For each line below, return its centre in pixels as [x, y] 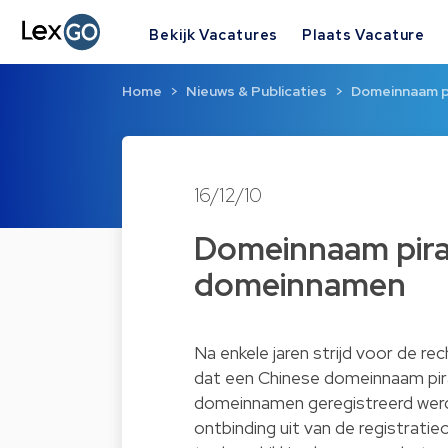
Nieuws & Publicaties [256, 91]
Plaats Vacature [364, 34]
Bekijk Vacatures [214, 34]
